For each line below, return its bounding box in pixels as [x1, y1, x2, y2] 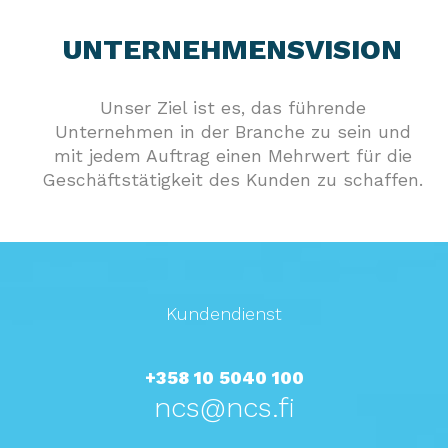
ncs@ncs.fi [153, 391, 295, 424]
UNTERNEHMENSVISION [63, 33, 402, 66]
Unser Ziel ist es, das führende [99, 98, 366, 118]
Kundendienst [166, 303, 282, 324]
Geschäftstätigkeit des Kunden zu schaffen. [42, 170, 423, 190]
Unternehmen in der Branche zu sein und [54, 122, 411, 142]
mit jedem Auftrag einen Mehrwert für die [53, 146, 412, 166]
